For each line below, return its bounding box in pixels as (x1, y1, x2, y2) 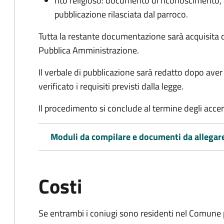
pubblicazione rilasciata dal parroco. (54, 7, 188, 21)
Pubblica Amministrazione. (38, 43, 139, 57)
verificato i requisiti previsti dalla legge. (38, 79, 183, 93)
